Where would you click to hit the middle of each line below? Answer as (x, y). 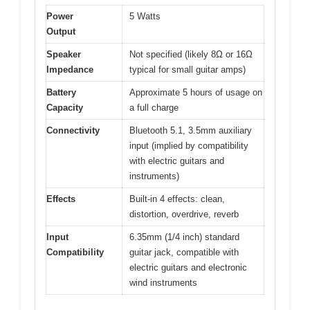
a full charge (154, 108)
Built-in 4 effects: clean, (177, 199)
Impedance (70, 70)
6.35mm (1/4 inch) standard (184, 237)
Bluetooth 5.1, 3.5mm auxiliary (191, 131)
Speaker (64, 55)
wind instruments (163, 283)
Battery (61, 93)
